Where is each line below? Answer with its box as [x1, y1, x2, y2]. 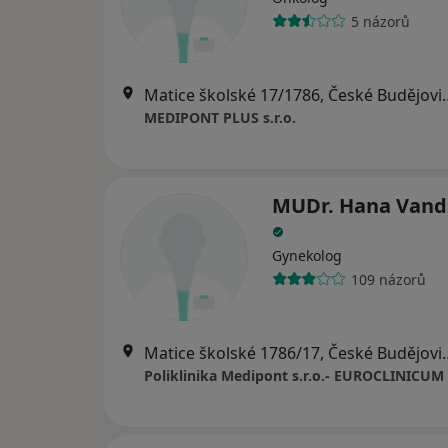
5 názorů [350, 11, 410, 31]
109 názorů [350, 269, 426, 289]
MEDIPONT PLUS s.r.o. [144, 108, 296, 127]
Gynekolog [272, 246, 342, 265]
